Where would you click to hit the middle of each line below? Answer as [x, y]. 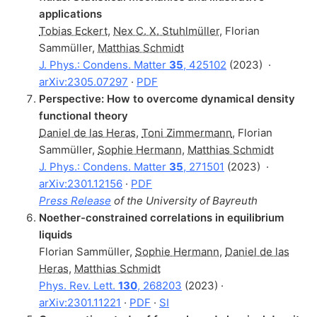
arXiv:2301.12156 [81, 183]
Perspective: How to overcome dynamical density [167, 98]
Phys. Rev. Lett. [79, 285]
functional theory [83, 115]
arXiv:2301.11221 [80, 302]
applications [70, 13]
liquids [56, 234]
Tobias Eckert [73, 30]
